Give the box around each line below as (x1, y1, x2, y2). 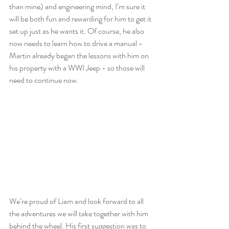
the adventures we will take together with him (9, 207, 150, 219)
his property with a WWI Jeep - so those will (9, 61, 146, 74)
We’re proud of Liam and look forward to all (9, 195, 145, 207)
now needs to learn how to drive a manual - (9, 37, 144, 49)
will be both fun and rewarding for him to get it (9, 12, 153, 25)
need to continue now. (9, 74, 80, 86)
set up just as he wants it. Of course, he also (9, 25, 146, 37)
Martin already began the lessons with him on (9, 49, 150, 61)
